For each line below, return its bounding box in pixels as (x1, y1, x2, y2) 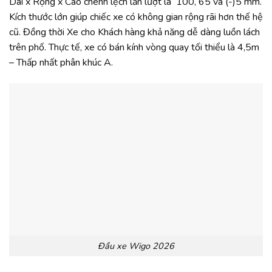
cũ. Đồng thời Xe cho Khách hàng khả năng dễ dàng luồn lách (9, 25, 260, 39)
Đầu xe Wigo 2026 (98, 239, 174, 252)
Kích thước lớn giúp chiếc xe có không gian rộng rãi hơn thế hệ (9, 10, 263, 24)
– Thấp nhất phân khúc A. (9, 56, 113, 70)
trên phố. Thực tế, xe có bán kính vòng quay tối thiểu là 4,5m (9, 41, 259, 55)
